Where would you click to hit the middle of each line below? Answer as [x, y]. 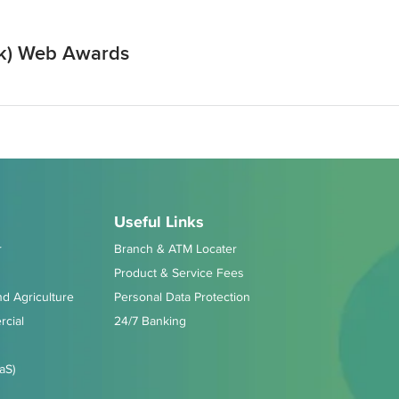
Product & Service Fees [179, 273]
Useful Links [159, 222]
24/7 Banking [150, 321]
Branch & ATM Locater [175, 248]
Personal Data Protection [182, 297]
